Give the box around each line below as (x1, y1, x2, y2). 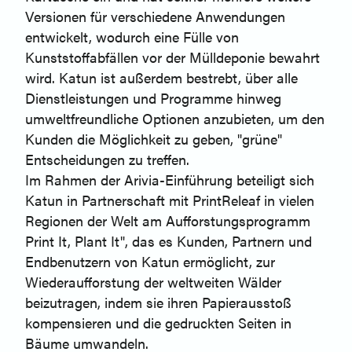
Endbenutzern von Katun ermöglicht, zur (25, 251, 275, 272)
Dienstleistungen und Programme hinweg (25, 88, 281, 108)
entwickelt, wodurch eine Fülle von (25, 27, 239, 47)
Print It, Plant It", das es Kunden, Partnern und (25, 231, 312, 251)
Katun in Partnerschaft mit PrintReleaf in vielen (25, 190, 314, 211)
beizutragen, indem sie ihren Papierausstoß (25, 292, 291, 313)
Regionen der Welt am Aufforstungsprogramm (25, 211, 310, 231)
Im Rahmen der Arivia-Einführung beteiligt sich (25, 170, 314, 190)
